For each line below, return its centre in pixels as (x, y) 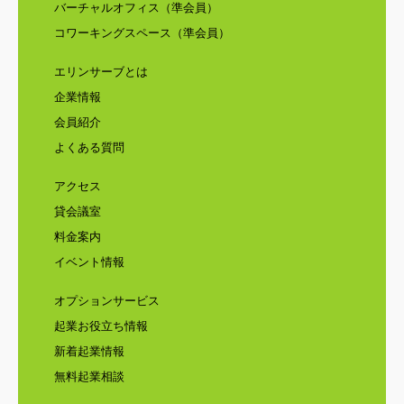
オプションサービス (106, 301)
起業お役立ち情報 (101, 326)
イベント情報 (89, 262)
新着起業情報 (89, 352)
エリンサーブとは (101, 72)
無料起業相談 (89, 377)
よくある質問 (89, 148)
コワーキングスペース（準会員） (142, 33)
